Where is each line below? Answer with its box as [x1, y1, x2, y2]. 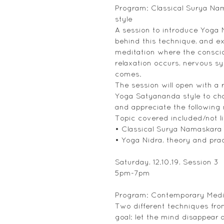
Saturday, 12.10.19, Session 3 [115, 157, 218, 166]
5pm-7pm [115, 168, 150, 177]
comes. [115, 69, 141, 78]
